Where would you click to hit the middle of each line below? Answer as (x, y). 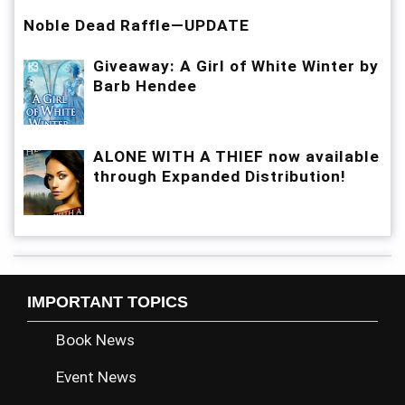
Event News (96, 377)
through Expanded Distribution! (220, 177)
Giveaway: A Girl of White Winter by (236, 66)
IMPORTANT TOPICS (108, 301)
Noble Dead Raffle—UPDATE (137, 26)
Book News (95, 339)
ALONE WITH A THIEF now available (236, 157)
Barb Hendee (145, 86)
